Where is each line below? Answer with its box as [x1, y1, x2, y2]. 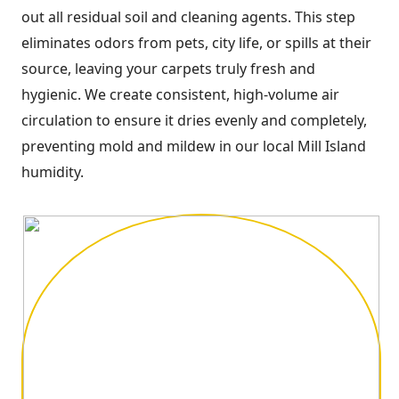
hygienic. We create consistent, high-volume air [21, 85, 339, 105]
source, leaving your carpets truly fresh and [21, 59, 315, 79]
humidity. [21, 162, 84, 183]
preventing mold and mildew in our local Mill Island [21, 136, 366, 157]
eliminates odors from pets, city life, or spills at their [21, 33, 371, 53]
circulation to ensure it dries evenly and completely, [21, 110, 367, 131]
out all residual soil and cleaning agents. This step [21, 7, 355, 28]
